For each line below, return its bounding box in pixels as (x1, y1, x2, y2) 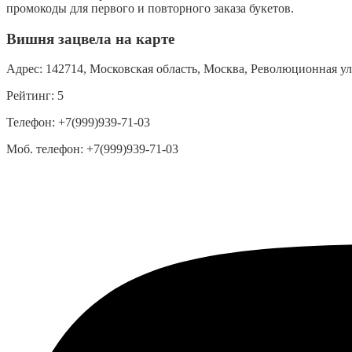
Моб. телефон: (6, 142, 83, 156)
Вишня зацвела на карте (6, 30, 174, 47)
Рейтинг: (6, 89, 54, 103)
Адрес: (6, 62, 46, 76)
